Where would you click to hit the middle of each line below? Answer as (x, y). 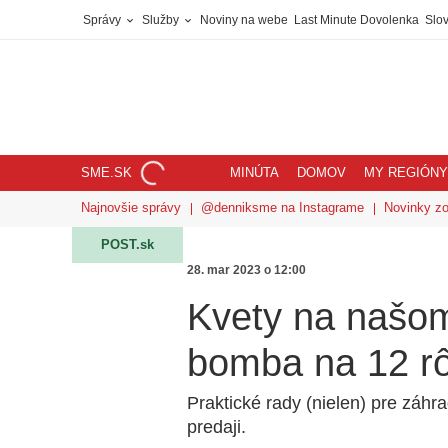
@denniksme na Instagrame (282, 207)
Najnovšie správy (131, 207)
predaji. (216, 427)
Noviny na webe (244, 20)
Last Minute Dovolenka (356, 20)
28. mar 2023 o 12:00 (246, 270)
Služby (162, 20)
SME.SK (106, 173)
